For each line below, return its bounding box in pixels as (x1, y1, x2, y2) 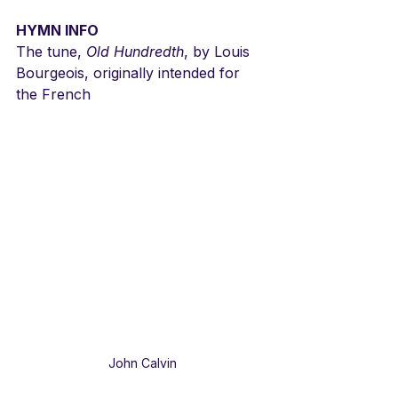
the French (16, 84, 91, 103)
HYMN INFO (16, 20, 99, 39)
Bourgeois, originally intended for (16, 63, 244, 82)
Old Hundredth (86, 42, 184, 60)
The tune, (16, 42, 86, 60)
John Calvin (107, 354, 177, 370)
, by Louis (184, 42, 254, 60)
